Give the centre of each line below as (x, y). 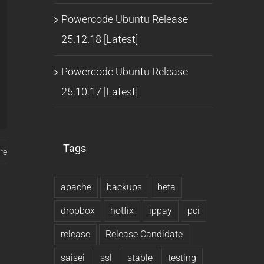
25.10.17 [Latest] (99, 91)
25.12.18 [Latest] (99, 39)
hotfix (122, 210)
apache (76, 187)
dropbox (77, 210)
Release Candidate (144, 234)
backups (124, 187)
